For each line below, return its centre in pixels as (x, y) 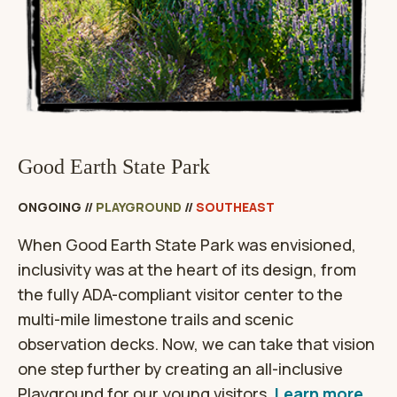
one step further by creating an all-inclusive (180, 369)
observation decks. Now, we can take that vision (196, 344)
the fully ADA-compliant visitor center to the (180, 295)
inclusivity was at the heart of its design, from (187, 270)
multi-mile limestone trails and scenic (156, 319)
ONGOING (50, 207)
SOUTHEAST (235, 207)
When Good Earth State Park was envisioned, (187, 245)
